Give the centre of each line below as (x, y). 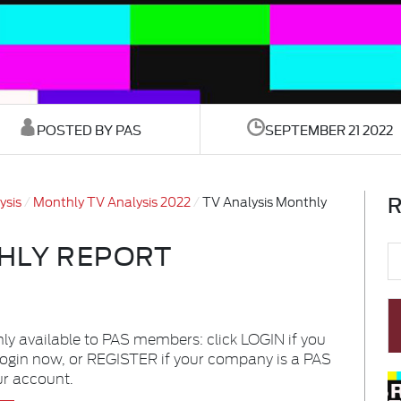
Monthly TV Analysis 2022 (112, 201)
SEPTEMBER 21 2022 (329, 130)
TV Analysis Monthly (265, 201)
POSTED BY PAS (89, 130)
